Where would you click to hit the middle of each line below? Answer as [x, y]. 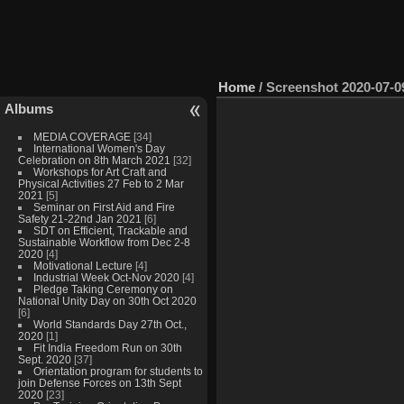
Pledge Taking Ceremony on [103, 289]
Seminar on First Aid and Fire [104, 207]
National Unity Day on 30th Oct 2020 [107, 300]
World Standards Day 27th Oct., [110, 324]
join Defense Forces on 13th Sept [99, 382]
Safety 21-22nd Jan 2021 [79, 218]
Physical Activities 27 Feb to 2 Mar [101, 183]
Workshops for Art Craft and [100, 171]
